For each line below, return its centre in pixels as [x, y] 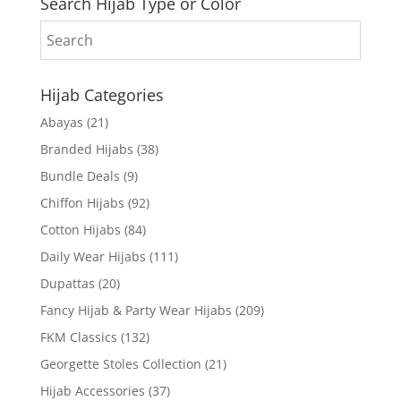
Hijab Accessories [92, 390]
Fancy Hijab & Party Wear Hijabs [136, 310]
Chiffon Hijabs [82, 202]
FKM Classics [78, 337]
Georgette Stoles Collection [120, 363]
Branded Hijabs [86, 149]
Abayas [61, 122]
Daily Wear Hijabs [93, 256]
